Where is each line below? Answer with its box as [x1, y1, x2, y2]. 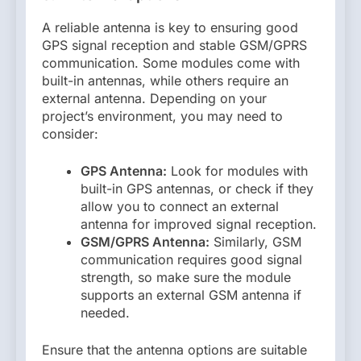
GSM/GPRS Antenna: [81, 234, 210, 251]
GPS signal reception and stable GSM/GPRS [42, 37, 307, 54]
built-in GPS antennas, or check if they [81, 180, 313, 197]
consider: [42, 126, 98, 143]
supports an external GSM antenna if [81, 287, 301, 304]
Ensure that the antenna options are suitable [42, 342, 307, 359]
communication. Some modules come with [42, 55, 300, 72]
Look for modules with [167, 163, 308, 180]
